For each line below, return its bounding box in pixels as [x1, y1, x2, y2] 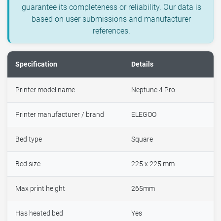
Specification [15, 60, 57, 69]
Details [131, 60, 153, 69]
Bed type [15, 135, 42, 144]
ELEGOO [131, 110, 156, 119]
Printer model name [15, 85, 75, 94]
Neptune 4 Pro [131, 85, 175, 94]
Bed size [15, 159, 40, 168]
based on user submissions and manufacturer [32, 14, 191, 24]
